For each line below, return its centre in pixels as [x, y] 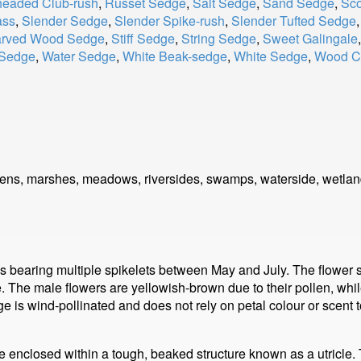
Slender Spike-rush [170, 21]
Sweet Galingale [310, 38]
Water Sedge [79, 56]
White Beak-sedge [175, 56]
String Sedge [219, 38]
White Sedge [271, 56]
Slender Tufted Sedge [294, 21]
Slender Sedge [65, 21]
